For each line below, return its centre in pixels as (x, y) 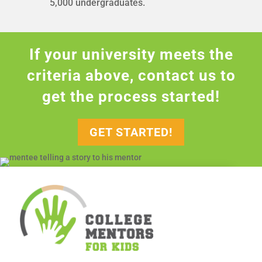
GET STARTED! (131, 132)
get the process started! (131, 97)
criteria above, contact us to (131, 76)
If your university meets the (131, 55)
